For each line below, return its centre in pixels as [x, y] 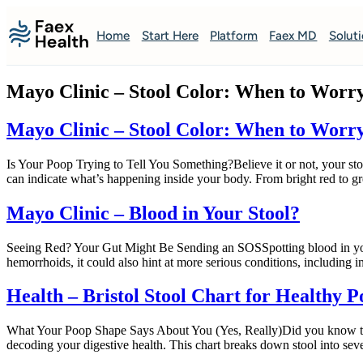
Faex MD [293, 36]
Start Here [170, 36]
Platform [234, 36]
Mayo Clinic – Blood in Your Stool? [153, 213]
